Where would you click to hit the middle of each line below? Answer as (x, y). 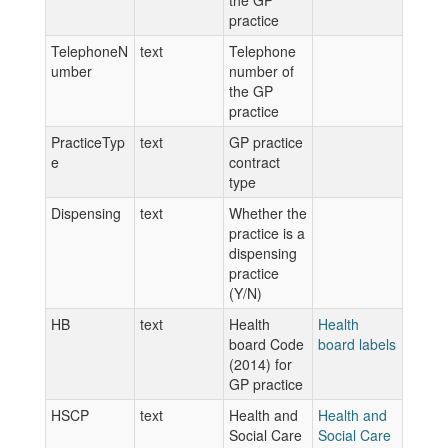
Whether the (268, 213)
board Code (266, 344)
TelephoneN (89, 51)
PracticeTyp (88, 142)
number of (261, 71)
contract (254, 162)
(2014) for (260, 364)
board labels (357, 344)
